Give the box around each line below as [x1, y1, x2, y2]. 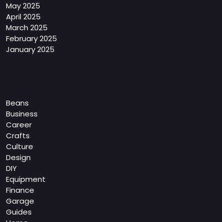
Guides [6, 207, 32, 217]
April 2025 [6, 11, 41, 22]
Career [6, 119, 32, 130]
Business [6, 109, 38, 119]
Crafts [6, 130, 30, 141]
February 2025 [6, 33, 57, 44]
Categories [6, 79, 61, 93]
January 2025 [6, 44, 55, 55]
